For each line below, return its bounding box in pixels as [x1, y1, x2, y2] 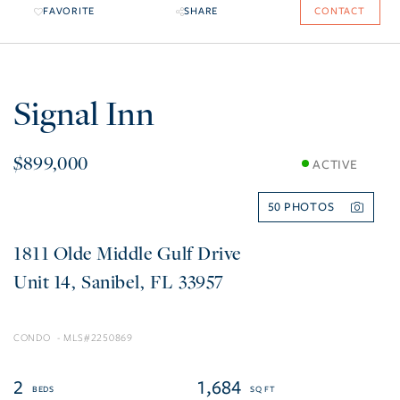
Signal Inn [13, 90, 154, 136]
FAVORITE [43, 5, 95, 18]
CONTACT [314, 5, 365, 18]
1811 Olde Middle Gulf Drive [13, 240, 242, 266]
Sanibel [81, 269, 140, 295]
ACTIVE [312, 156, 358, 172]
